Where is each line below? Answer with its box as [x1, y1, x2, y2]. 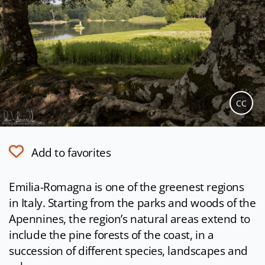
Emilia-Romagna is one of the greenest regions [9, 179, 244, 195]
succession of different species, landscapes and [9, 243, 248, 259]
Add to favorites [31, 145, 111, 161]
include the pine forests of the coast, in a [9, 227, 214, 243]
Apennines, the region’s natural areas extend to [9, 211, 250, 227]
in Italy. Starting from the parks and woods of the [9, 195, 256, 211]
